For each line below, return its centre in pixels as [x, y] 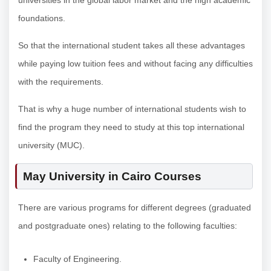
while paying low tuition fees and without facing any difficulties [135, 64]
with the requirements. [61, 82]
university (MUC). [51, 145]
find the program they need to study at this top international [131, 127]
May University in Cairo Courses [112, 177]
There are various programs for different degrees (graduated [135, 208]
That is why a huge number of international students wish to [132, 109]
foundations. [42, 18]
